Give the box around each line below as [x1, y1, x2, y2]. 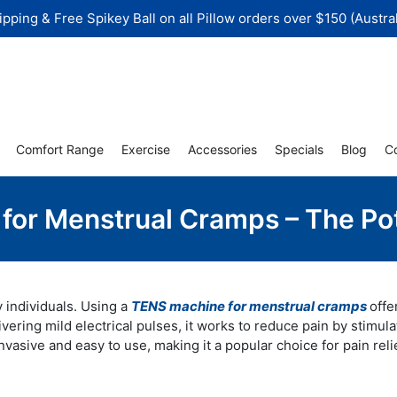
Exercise [121, 142, 170, 158]
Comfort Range [16, 142, 104, 158]
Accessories [188, 142, 257, 158]
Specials [275, 142, 323, 158]
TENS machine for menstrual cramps [131, 298, 370, 315]
